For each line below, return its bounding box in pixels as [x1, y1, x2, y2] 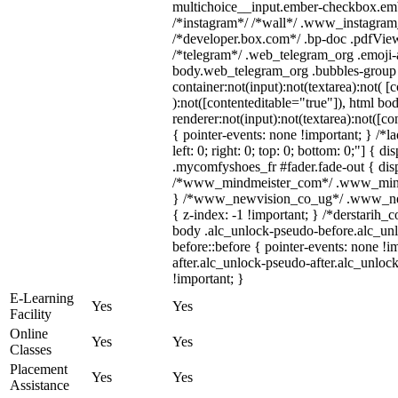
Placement [10, 362, 68, 377]
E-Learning [10, 291, 74, 306]
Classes [10, 342, 52, 357]
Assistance [10, 378, 69, 393]
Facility [10, 306, 52, 322]
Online [10, 326, 48, 341]
